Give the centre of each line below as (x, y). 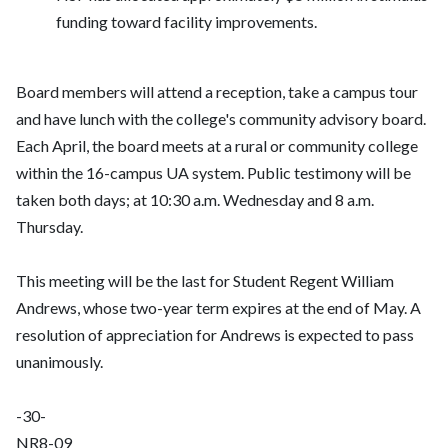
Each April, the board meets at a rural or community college (217, 146)
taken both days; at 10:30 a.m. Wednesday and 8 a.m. (195, 200)
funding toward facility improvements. (186, 22)
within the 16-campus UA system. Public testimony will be (213, 173)
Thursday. (49, 227)
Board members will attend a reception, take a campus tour (217, 92)
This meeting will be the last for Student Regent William (205, 281)
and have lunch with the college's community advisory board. (221, 119)
